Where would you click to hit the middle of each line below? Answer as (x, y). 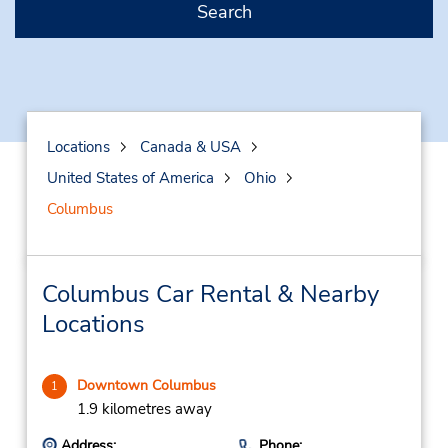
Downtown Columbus (146, 385)
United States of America (130, 178)
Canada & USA (190, 147)
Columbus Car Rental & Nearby (210, 294)
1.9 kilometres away (144, 409)
